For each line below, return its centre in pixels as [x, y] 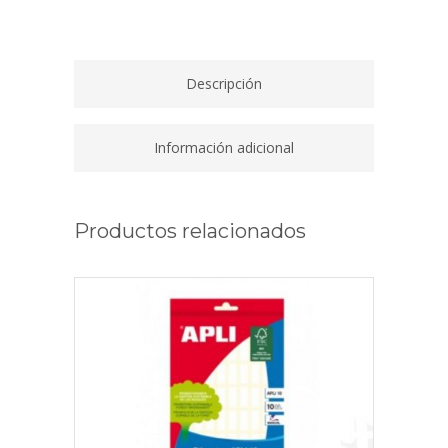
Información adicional [224, 148]
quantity [99, 22]
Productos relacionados [190, 231]
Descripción [224, 84]
